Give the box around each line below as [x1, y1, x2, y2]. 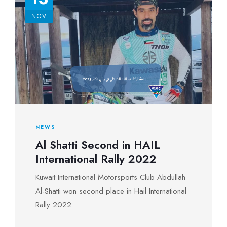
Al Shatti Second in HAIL [35, 137, 160, 153]
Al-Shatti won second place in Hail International [35, 185, 186, 197]
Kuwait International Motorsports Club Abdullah [35, 172, 185, 183]
